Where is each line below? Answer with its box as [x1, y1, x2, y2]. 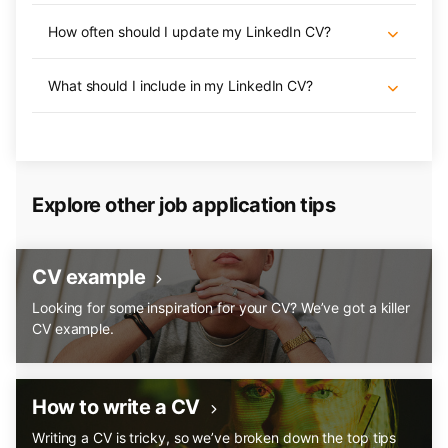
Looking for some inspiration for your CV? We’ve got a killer [32, 299, 410, 316]
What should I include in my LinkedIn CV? [48, 77, 313, 94]
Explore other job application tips [32, 193, 335, 217]
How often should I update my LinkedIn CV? [48, 23, 331, 40]
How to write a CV [32, 395, 200, 419]
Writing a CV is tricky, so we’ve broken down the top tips [32, 429, 397, 446]
